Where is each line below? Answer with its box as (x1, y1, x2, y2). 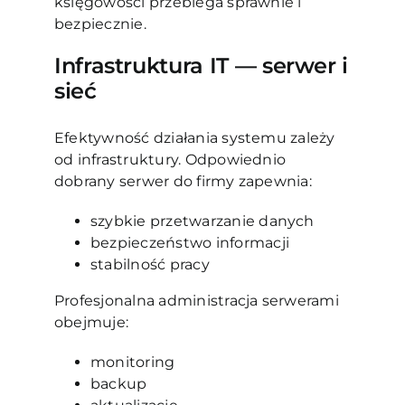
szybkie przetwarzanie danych (89, 212, 318, 230)
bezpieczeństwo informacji (89, 233, 294, 251)
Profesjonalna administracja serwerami (53, 291, 339, 309)
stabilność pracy (89, 255, 214, 273)
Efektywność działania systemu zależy (53, 128, 335, 146)
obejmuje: (53, 313, 129, 331)
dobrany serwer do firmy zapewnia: (53, 172, 312, 190)
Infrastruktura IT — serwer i (53, 52, 349, 79)
